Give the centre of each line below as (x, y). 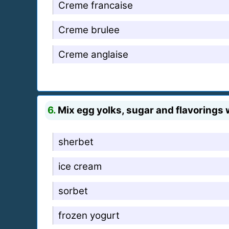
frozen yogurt (89, 215)
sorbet (73, 191)
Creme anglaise (93, 54)
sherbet (76, 142)
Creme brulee (89, 30)
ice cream (80, 166)
